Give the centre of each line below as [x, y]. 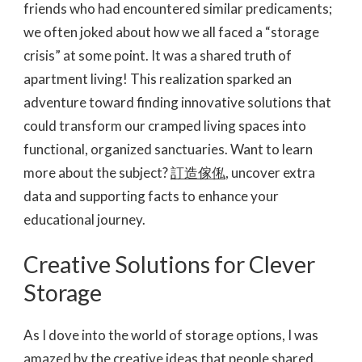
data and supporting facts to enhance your [151, 196]
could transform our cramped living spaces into [165, 125]
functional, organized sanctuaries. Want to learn [168, 149]
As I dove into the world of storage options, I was [171, 335]
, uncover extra [270, 172]
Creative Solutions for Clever [169, 264]
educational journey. [84, 219]
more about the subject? [97, 172]
